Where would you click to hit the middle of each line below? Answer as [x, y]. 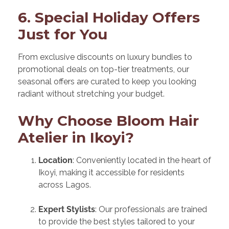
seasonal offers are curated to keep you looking [107, 82]
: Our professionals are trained [151, 210]
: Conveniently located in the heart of [142, 161]
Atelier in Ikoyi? [76, 138]
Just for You [63, 35]
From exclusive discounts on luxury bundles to [105, 57]
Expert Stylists [67, 210]
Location [55, 161]
